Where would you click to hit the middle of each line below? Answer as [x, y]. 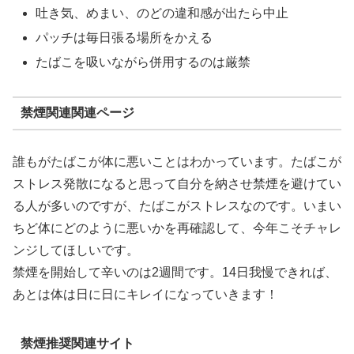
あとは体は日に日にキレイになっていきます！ [145, 294]
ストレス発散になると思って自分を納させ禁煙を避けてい [177, 183]
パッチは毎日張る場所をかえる [124, 37]
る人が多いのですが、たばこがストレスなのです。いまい [177, 205]
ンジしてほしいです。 [76, 250]
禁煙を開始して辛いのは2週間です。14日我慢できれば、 [175, 272]
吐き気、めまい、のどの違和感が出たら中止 [162, 13]
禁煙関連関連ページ [77, 113]
